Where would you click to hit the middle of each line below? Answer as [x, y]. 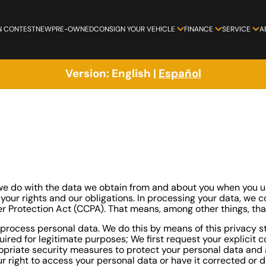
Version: [88, 73]
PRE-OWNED [72, 29]
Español [180, 73]
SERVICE [236, 29]
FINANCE [198, 29]
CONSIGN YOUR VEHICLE [134, 29]
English [131, 73]
